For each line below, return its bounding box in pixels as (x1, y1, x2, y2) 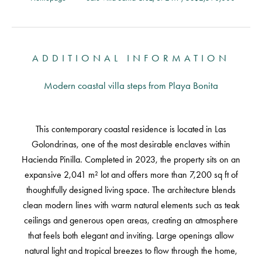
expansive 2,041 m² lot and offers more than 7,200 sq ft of (24, 169, 238, 180)
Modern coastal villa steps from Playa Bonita (44, 80, 218, 91)
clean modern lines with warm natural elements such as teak (22, 199, 240, 211)
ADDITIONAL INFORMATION (32, 52, 230, 64)
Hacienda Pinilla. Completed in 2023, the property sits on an (22, 154, 240, 165)
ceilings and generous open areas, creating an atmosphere (24, 215, 238, 226)
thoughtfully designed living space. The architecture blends (26, 184, 236, 195)
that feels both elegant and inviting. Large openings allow (28, 230, 234, 241)
